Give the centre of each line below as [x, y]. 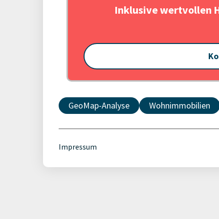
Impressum [78, 147]
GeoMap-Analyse [99, 105]
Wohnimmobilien [180, 105]
